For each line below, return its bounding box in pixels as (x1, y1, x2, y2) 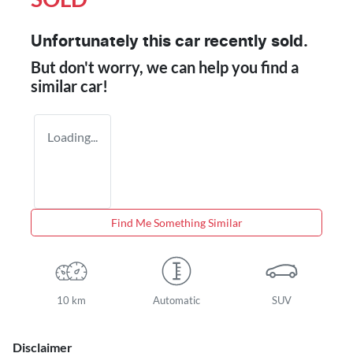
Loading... (47, 128, 98, 144)
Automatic (152, 293, 200, 307)
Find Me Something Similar (110, 215, 243, 229)
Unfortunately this (31, 33, 175, 50)
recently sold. (200, 33, 308, 50)
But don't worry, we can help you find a (31, 57, 299, 76)
